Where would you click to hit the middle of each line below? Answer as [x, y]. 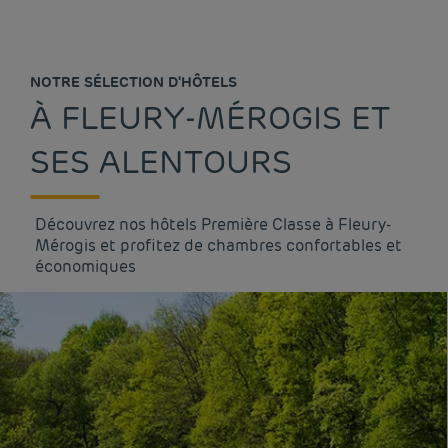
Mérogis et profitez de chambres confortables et [218, 245]
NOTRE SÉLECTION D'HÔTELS [133, 82]
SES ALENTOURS [161, 161]
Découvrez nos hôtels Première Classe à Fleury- [213, 224]
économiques [85, 266]
